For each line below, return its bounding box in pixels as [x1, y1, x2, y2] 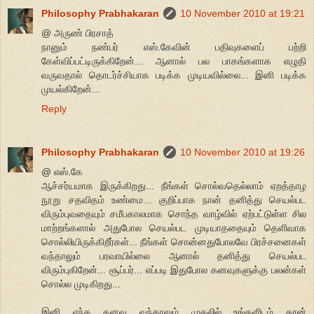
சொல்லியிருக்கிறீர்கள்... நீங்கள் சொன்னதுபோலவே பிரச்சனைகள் [41, 235, 306, 247]
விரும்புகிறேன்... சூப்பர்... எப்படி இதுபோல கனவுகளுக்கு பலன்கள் [41, 264, 306, 275]
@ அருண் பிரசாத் [41, 27, 114, 39]
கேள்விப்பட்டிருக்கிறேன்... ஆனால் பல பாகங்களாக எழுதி [41, 55, 306, 67]
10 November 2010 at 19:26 [180, 146, 305, 158]
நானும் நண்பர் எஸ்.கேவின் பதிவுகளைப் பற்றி [41, 41, 306, 53]
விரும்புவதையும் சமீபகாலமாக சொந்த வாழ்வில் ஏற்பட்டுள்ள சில [41, 207, 306, 219]
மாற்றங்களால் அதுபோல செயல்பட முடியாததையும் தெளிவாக [41, 221, 306, 233]
